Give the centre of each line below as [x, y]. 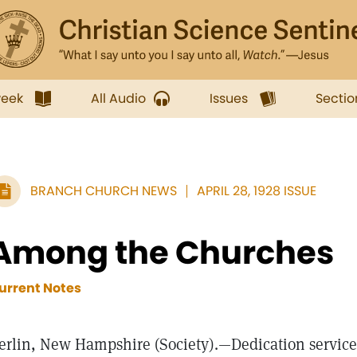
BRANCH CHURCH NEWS [104, 191]
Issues [229, 98]
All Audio [118, 98]
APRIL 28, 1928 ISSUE [257, 191]
